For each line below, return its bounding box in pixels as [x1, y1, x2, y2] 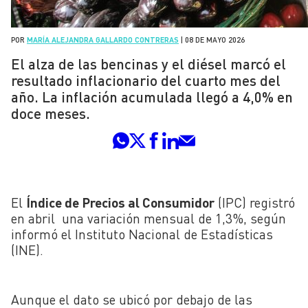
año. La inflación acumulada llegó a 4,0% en [11, 88, 293, 106]
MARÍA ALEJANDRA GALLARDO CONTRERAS [27, 35, 179, 45]
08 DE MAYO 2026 [185, 35, 245, 45]
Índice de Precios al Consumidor [26, 194, 214, 210]
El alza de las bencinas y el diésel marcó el [11, 55, 286, 73]
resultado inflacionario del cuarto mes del [11, 71, 280, 89]
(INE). [11, 241, 43, 258]
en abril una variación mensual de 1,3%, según [11, 210, 286, 226]
